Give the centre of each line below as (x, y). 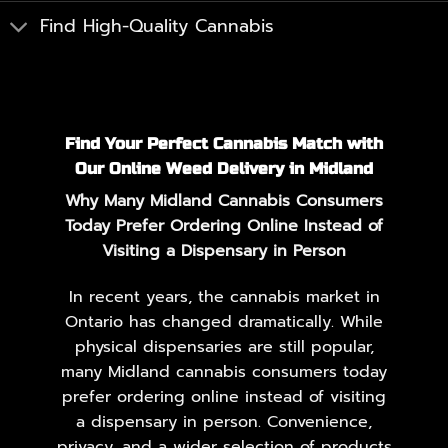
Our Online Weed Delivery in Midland (224, 168)
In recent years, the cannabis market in (224, 296)
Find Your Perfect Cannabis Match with (224, 143)
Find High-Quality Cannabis (157, 26)
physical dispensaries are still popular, (224, 346)
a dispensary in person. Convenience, (224, 421)
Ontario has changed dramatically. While (224, 321)
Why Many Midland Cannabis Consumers (224, 200)
